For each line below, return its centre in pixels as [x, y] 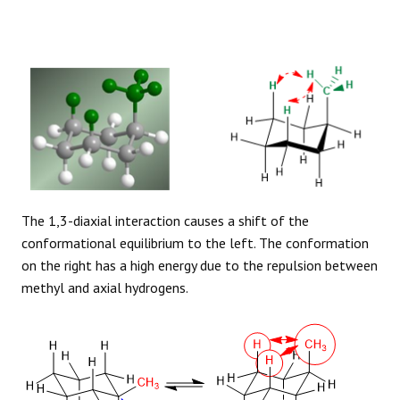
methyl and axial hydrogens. [105, 287]
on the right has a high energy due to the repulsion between [200, 265]
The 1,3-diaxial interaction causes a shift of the [165, 220]
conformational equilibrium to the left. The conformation [195, 242]
